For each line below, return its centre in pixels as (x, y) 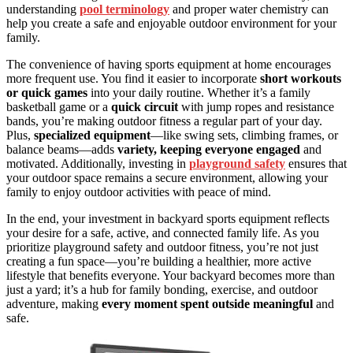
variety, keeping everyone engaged (209, 150)
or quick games (47, 93)
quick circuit (145, 107)
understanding (43, 9)
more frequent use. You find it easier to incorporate (133, 79)
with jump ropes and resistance (256, 107)
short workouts (301, 79)
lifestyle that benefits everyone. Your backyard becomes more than (171, 276)
